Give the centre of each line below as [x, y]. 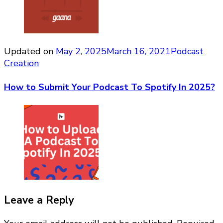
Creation [21, 63]
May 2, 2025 [81, 52]
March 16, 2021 [139, 52]
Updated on [30, 52]
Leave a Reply [39, 200]
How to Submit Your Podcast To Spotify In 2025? [110, 87]
